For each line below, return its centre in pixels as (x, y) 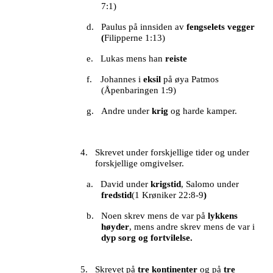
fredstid (117, 195)
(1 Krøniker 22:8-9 (168, 195)
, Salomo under (210, 184)
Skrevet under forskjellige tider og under (172, 153)
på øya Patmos (190, 80)
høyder (115, 227)
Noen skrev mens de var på (155, 216)
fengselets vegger (221, 27)
